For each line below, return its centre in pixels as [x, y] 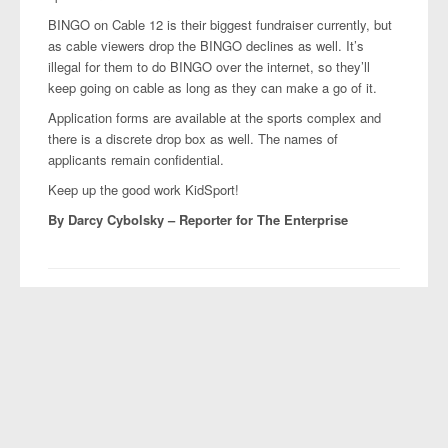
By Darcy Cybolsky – [113, 219]
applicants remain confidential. [136, 159]
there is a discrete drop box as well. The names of [193, 138]
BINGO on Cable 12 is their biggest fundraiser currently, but [220, 24]
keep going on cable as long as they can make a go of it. [212, 87]
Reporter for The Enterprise [263, 219]
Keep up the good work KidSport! [143, 189]
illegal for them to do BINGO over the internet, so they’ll [209, 66]
